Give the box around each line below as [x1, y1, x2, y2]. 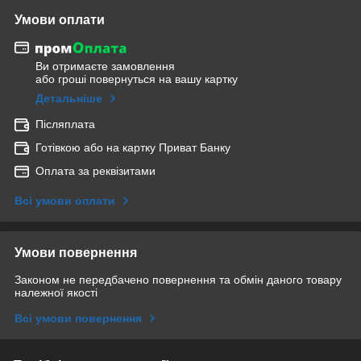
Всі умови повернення [15, 312, 142, 326]
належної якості [15, 286, 98, 300]
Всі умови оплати [15, 194, 115, 208]
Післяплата [35, 118, 95, 131]
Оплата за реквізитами [35, 164, 156, 178]
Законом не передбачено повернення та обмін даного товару [15, 273, 342, 287]
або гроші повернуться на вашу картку [35, 73, 238, 86]
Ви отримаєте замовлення [35, 60, 175, 73]
